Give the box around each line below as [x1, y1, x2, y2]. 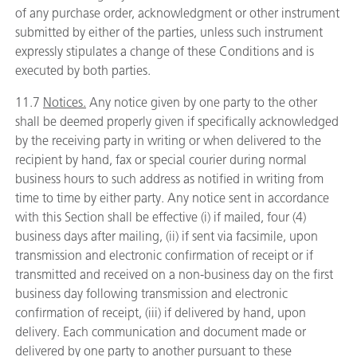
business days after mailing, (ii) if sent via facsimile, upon [15, 229, 318, 244]
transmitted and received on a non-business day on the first [15, 267, 333, 282]
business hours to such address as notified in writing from [15, 171, 324, 186]
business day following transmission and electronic [15, 286, 288, 301]
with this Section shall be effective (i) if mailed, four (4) [15, 210, 306, 225]
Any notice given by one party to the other [86, 95, 317, 110]
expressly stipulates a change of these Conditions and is [15, 44, 314, 59]
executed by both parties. [15, 63, 151, 78]
